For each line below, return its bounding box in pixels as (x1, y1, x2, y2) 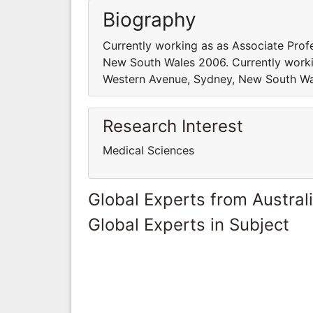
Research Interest (103, 115, 243, 136)
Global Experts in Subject (88, 214, 289, 235)
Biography (103, 7, 196, 31)
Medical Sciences (103, 143, 194, 157)
